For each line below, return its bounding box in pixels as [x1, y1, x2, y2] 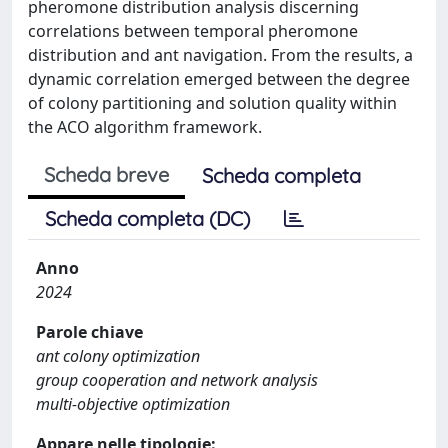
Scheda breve [44, 162, 169, 187]
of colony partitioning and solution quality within [28, 92, 397, 114]
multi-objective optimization [36, 393, 230, 415]
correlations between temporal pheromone [28, 20, 358, 42]
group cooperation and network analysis [36, 369, 318, 391]
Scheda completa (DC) [45, 206, 250, 231]
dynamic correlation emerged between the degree [28, 68, 410, 90]
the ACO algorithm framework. [28, 116, 262, 138]
